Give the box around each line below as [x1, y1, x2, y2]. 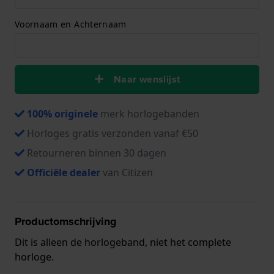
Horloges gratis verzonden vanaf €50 [27, 126, 198, 140]
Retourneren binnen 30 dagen [27, 146, 166, 160]
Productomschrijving [15, 213, 117, 229]
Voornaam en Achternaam [15, 18, 127, 30]
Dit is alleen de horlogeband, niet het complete [15, 235, 231, 249]
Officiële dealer [27, 165, 100, 179]
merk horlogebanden [98, 106, 199, 120]
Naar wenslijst [113, 72, 180, 86]
